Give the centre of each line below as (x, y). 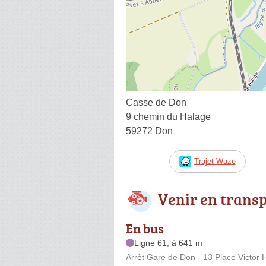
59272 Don (149, 131)
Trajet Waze (215, 161)
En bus (145, 228)
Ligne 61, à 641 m (168, 243)
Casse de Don (156, 102)
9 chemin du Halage (168, 116)
